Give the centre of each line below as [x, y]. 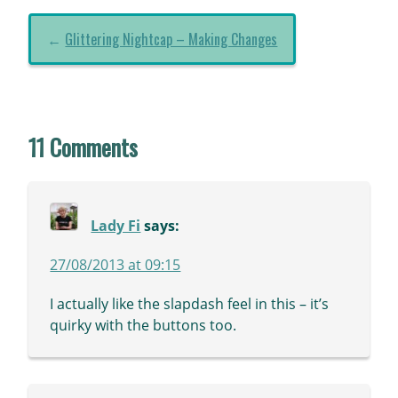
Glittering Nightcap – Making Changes [171, 40]
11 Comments [84, 147]
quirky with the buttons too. [143, 326]
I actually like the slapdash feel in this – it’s [190, 304]
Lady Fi [116, 226]
